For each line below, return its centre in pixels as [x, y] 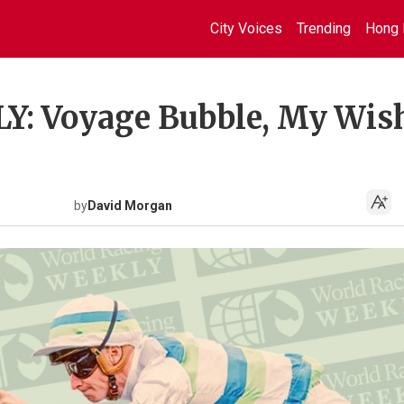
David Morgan [130, 206]
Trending [324, 28]
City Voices [246, 28]
